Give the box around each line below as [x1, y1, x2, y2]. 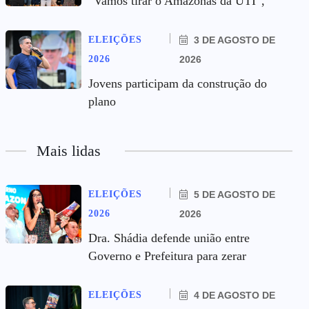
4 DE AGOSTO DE [191, 290, 276, 301]
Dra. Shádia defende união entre [88, 231, 250, 245]
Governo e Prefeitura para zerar [88, 249, 246, 263]
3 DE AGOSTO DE [191, 34, 276, 46]
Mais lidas [37, 142, 101, 159]
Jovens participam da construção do [88, 77, 267, 90]
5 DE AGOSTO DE [191, 189, 276, 200]
